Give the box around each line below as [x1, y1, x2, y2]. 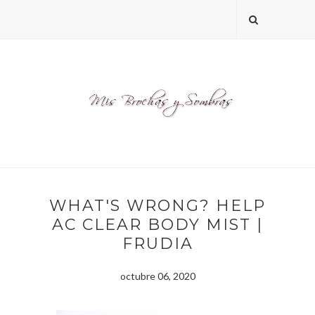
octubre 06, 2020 [120, 270, 195, 283]
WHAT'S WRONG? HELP [49, 196, 266, 216]
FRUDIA [122, 234, 193, 254]
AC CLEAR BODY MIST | [52, 215, 263, 235]
